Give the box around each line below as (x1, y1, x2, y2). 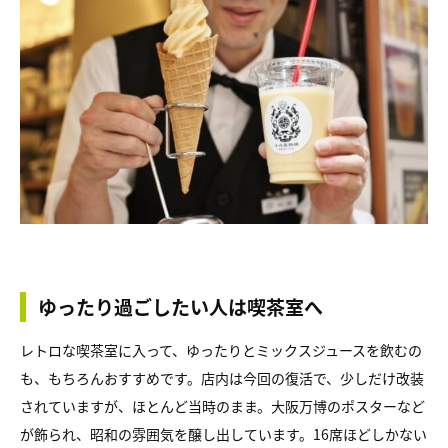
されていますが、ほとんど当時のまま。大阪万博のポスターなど (20, 396, 425, 416)
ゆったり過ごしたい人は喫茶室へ (38, 293, 323, 320)
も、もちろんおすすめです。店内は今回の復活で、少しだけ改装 (20, 368, 424, 388)
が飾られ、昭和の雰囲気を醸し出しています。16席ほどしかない (20, 424, 427, 444)
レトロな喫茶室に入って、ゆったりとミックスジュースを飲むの (20, 340, 422, 360)
